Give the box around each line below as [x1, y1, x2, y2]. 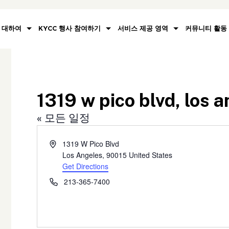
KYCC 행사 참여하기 [38, 24, 101, 33]
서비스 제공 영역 [118, 24, 168, 33]
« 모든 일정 [37, 111, 90, 124]
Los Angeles [62, 149, 103, 160]
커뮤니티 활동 [185, 24, 227, 33]
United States [129, 149, 173, 160]
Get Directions [62, 161, 109, 171]
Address [49, 138, 76, 148]
